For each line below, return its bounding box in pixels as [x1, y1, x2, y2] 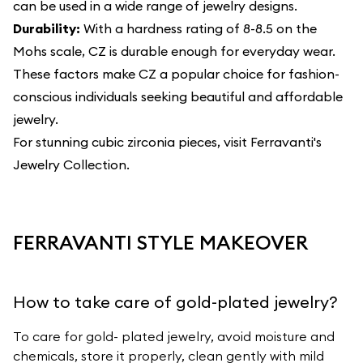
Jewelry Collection [13, 156, 126, 173]
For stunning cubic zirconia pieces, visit [13, 134, 250, 150]
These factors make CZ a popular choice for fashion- [13, 66, 340, 82]
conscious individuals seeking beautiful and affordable [13, 88, 343, 105]
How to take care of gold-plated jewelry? [13, 292, 338, 312]
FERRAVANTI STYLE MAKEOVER [13, 230, 308, 254]
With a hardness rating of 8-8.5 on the [80, 20, 317, 36]
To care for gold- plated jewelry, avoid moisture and [13, 328, 335, 344]
